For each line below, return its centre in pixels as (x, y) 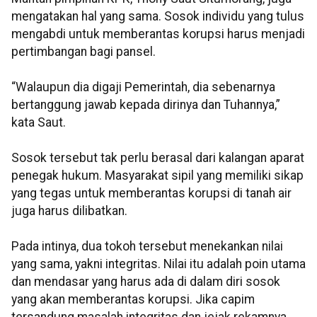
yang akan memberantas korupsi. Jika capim (133, 300)
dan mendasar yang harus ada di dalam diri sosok (146, 282)
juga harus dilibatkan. (69, 211)
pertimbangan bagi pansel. (83, 52)
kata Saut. (39, 123)
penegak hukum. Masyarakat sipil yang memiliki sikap (157, 176)
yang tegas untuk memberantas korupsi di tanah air (151, 194)
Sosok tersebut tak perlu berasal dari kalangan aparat (158, 158)
